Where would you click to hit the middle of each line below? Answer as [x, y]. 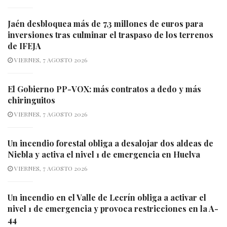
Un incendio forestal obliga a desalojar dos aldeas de [110, 143]
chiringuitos [31, 100]
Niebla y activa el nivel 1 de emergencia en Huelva [104, 154]
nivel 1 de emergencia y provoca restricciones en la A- [113, 208]
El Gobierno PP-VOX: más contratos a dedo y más [104, 89]
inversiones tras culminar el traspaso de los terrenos [110, 34]
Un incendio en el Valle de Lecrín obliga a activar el [107, 197]
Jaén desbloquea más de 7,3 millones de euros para [105, 23]
